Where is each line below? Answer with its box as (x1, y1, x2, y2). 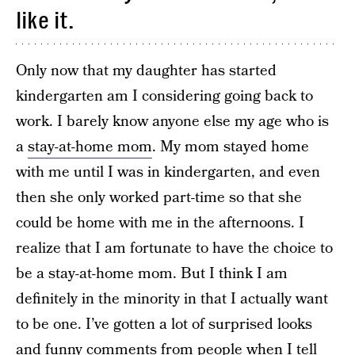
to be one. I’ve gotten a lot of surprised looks (16, 314, 312, 335)
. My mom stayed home (152, 136, 309, 158)
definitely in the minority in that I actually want (16, 288, 328, 310)
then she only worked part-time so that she (16, 187, 302, 208)
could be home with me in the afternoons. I (16, 212, 304, 234)
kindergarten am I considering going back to (16, 86, 313, 107)
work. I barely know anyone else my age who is (16, 111, 329, 132)
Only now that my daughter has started (16, 60, 277, 82)
